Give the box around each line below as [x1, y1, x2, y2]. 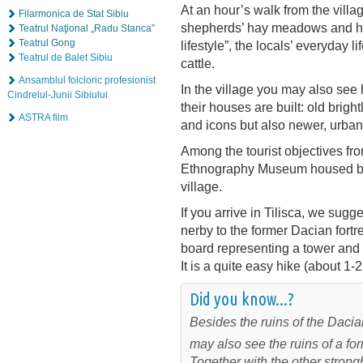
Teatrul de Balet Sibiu [19, 51, 113, 63]
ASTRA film [19, 111, 68, 123]
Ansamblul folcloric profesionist [19, 74, 156, 86]
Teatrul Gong [19, 36, 75, 49]
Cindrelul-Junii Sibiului [7, 88, 108, 100]
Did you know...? [190, 289, 294, 310]
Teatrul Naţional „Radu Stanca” [19, 22, 155, 34]
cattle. [181, 56, 215, 71]
